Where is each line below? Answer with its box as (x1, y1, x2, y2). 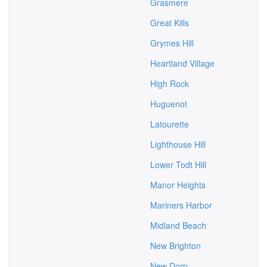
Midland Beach (150, 219, 206, 231)
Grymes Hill (150, 37, 194, 49)
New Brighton (150, 240, 201, 252)
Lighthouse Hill (150, 138, 206, 150)
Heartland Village (150, 57, 215, 69)
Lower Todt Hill (150, 159, 206, 170)
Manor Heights (150, 179, 206, 191)
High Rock (150, 77, 189, 89)
